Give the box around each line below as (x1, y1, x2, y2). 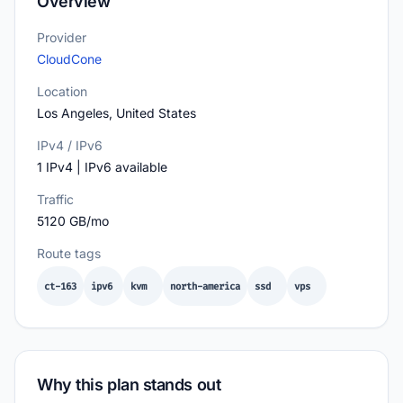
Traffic (37, 192, 74, 207)
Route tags (37, 246, 101, 261)
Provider (37, 30, 86, 45)
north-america (170, 280, 240, 292)
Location (37, 84, 87, 99)
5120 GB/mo (37, 213, 109, 228)
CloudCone (37, 51, 102, 67)
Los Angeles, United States (37, 105, 196, 121)
